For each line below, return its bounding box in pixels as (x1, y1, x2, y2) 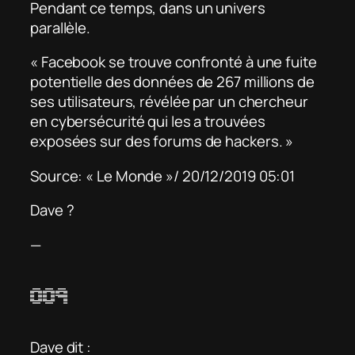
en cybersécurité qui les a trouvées (30, 111, 265, 132)
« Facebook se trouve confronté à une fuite (30, 52, 317, 73)
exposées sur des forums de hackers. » (30, 131, 294, 152)
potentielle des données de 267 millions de (30, 71, 315, 93)
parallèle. (30, 17, 91, 38)
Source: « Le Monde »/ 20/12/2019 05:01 (30, 165, 296, 186)
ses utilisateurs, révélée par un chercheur (30, 91, 308, 113)
